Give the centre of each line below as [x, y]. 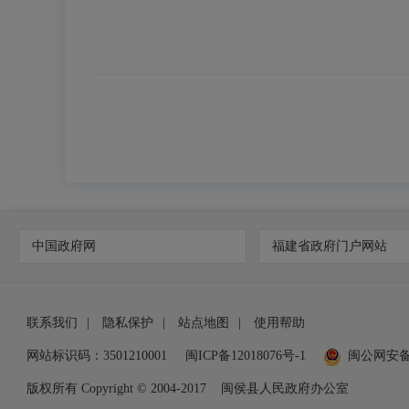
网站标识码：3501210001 [97, 356]
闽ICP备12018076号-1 [246, 356]
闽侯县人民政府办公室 [285, 388]
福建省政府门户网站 [330, 246]
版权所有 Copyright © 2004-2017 [117, 388]
